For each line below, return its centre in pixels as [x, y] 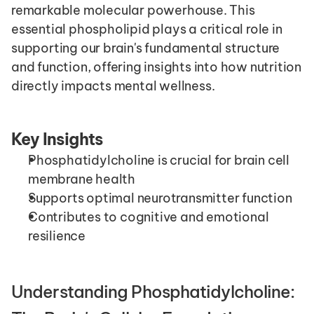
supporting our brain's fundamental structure [146, 48]
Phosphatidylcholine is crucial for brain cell [159, 161]
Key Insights [57, 139]
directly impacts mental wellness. [113, 86]
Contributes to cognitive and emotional [149, 217]
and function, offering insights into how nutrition [156, 67]
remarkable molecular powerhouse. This [133, 11]
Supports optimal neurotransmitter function [160, 198]
